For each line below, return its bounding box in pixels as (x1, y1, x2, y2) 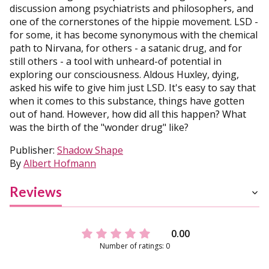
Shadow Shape (57, 143, 123, 157)
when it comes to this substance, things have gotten (10, 94, 244, 107)
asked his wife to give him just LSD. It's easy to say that (10, 80, 256, 94)
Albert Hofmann (23, 156, 96, 170)
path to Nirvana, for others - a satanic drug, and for (10, 41, 242, 55)
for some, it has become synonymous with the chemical (10, 28, 258, 41)
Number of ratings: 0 (99, 240, 170, 251)
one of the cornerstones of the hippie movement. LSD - (10, 14, 258, 28)
